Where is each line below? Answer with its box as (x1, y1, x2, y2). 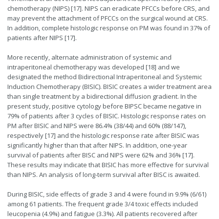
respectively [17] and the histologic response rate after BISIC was (7, 131, 199, 140)
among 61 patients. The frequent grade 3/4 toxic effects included (7, 199, 198, 209)
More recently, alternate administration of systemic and (7, 53, 172, 62)
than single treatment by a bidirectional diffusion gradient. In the (7, 92, 197, 101)
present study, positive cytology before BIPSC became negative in (7, 102, 201, 111)
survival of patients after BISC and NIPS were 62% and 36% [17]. (7, 151, 195, 160)
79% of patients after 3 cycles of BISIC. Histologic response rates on (7, 111, 206, 121)
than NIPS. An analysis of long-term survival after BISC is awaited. (7, 170, 200, 179)
